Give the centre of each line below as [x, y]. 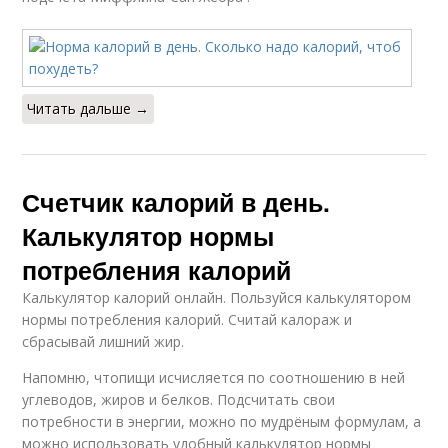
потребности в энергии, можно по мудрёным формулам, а [222, 421]
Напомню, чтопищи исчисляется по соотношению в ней [214, 377]
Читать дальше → [88, 108]
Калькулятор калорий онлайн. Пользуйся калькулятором [217, 297]
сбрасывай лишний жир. [103, 341]
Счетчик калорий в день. [176, 202]
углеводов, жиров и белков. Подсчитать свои [179, 399]
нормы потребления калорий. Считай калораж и [187, 319]
